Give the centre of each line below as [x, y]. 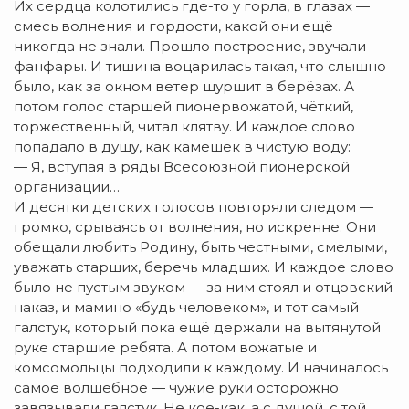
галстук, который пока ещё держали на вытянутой [197, 328]
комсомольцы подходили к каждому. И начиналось [201, 368]
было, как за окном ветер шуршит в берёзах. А [184, 87]
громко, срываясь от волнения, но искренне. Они [195, 227]
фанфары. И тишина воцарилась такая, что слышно [200, 67]
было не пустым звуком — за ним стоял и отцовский [203, 288]
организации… [67, 187]
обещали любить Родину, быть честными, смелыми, [200, 247]
